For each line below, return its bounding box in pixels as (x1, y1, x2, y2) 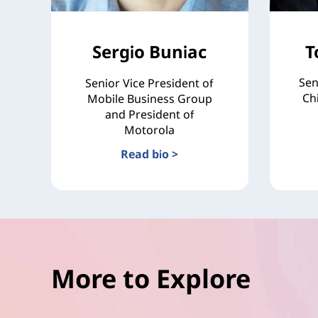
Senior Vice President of (85, 75, 214, 91)
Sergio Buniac (92, 40, 207, 63)
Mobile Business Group (87, 91, 212, 106)
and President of (104, 106, 194, 122)
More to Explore (51, 261, 251, 296)
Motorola (124, 122, 175, 138)
